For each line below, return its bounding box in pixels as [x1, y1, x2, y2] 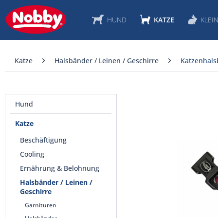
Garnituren [25, 201, 56, 209]
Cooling [20, 149, 44, 159]
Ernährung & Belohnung [20, 163, 99, 173]
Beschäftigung [20, 135, 67, 145]
